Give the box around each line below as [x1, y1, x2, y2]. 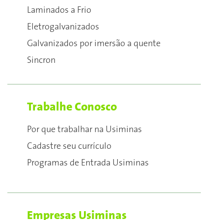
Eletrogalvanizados [27, 22, 99, 32]
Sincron [27, 55, 55, 65]
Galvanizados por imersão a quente [27, 39, 161, 49]
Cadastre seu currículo [27, 141, 111, 151]
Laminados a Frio [27, 5, 91, 15]
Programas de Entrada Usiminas [27, 158, 149, 168]
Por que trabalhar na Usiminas [27, 125, 142, 135]
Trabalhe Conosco [27, 100, 117, 113]
